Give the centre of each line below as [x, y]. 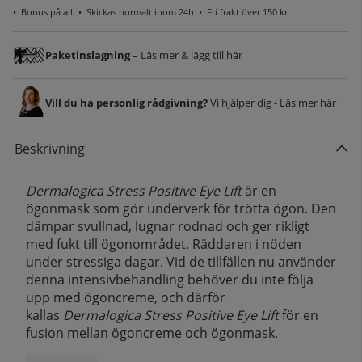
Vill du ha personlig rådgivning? [128, 102]
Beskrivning [50, 148]
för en [299, 315]
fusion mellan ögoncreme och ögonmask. [152, 333]
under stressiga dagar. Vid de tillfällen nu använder [181, 261]
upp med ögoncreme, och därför [126, 297]
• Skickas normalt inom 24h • [141, 11]
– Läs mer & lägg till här [186, 55]
